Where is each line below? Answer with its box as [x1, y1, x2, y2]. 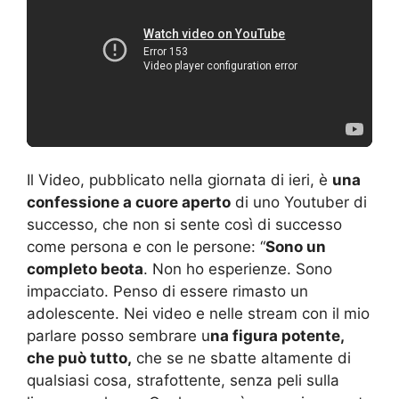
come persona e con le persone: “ [27, 238, 265, 256]
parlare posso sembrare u [27, 327, 210, 346]
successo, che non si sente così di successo [27, 216, 342, 234]
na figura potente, [210, 327, 344, 346]
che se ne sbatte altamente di [132, 349, 351, 368]
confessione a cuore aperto [27, 193, 231, 212]
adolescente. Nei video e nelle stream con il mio [27, 305, 370, 323]
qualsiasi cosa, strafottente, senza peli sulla [27, 371, 339, 390]
